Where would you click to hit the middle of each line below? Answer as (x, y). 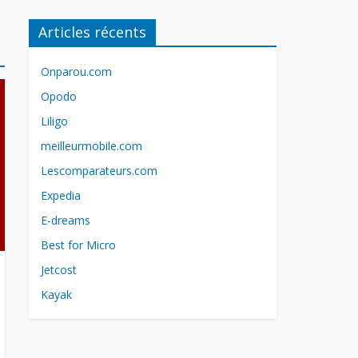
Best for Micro (78, 245)
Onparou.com (76, 72)
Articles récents (92, 32)
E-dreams (66, 220)
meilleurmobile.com (91, 146)
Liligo (54, 121)
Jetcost (59, 270)
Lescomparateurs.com (99, 171)
